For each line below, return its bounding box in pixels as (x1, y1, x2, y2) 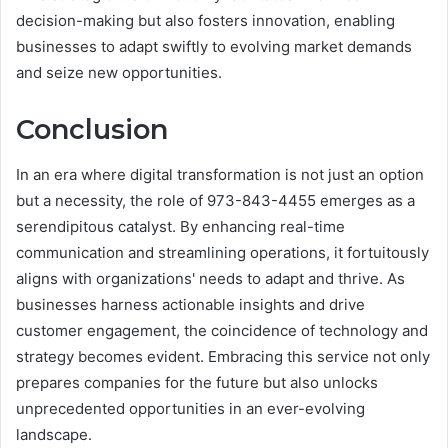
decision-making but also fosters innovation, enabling (16, 11, 395, 31)
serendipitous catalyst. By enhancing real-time (16, 216, 345, 236)
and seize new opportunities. (16, 63, 222, 83)
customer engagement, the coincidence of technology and (16, 320, 428, 340)
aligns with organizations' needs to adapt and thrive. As (16, 268, 405, 288)
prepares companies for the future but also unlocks (16, 372, 378, 392)
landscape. (16, 424, 92, 444)
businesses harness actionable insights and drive (16, 294, 365, 314)
